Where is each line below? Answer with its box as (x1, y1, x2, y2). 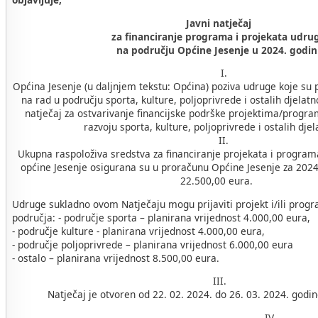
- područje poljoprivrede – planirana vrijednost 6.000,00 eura (12, 237, 293, 251)
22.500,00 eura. (180, 174, 253, 188)
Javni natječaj (185, 16, 251, 30)
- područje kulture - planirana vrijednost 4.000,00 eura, (12, 224, 265, 238)
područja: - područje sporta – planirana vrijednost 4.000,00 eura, (12, 210, 310, 224)
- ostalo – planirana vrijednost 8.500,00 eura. (12, 251, 219, 265)
